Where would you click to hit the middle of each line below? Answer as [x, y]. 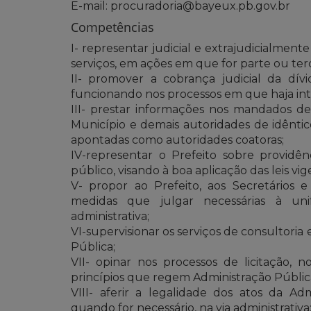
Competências [112, 27]
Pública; [93, 246]
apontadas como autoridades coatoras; [177, 140]
